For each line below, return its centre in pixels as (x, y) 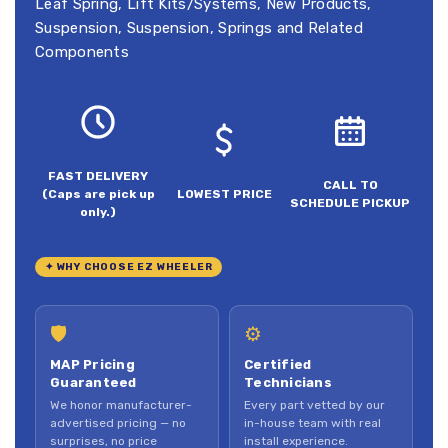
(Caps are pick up (98, 193)
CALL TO (350, 184)
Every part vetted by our (314, 404)
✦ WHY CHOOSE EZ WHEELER (129, 266)
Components (82, 51)
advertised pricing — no (118, 422)
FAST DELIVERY (98, 175)
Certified (278, 364)
